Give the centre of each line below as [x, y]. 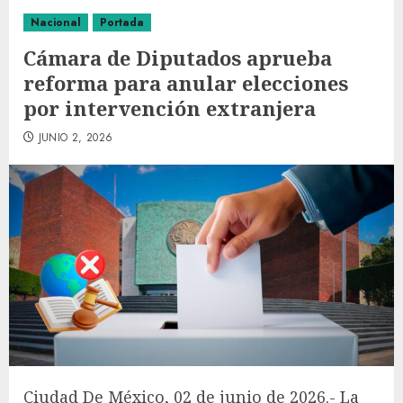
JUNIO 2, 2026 [76, 138]
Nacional [56, 22]
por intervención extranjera [170, 108]
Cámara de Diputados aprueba [178, 58]
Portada [122, 22]
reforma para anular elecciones [186, 83]
